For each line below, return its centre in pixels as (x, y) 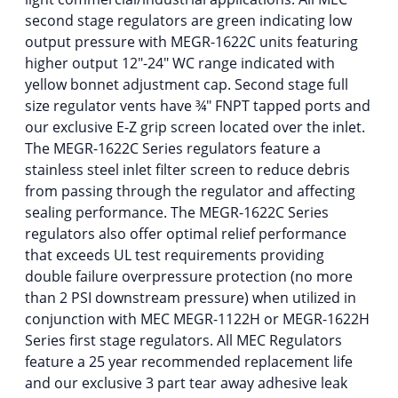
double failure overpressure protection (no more (189, 276)
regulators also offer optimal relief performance (186, 233)
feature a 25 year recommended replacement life (189, 361)
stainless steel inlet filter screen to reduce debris (187, 169)
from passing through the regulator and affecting (190, 191)
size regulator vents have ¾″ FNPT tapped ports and (198, 105)
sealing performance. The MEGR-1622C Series (177, 212)
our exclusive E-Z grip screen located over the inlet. (195, 127)
